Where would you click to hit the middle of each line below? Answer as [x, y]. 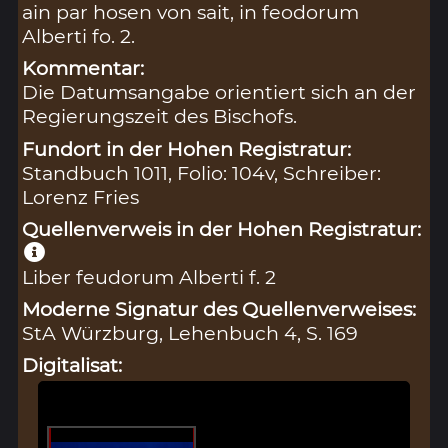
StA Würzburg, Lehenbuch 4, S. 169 [190, 332]
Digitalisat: [72, 364]
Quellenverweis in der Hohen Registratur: [222, 228]
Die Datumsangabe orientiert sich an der [219, 92]
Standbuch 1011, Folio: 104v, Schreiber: [202, 172]
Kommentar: [83, 68]
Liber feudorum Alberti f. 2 [149, 276]
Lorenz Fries [81, 196]
